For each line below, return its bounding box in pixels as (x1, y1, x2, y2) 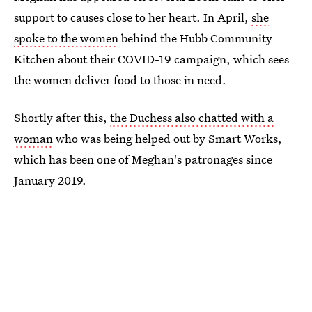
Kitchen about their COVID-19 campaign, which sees (14, 50, 289, 67)
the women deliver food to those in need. (14, 71, 226, 88)
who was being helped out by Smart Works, (53, 130, 282, 146)
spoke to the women (14, 29, 118, 46)
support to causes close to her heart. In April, (14, 8, 251, 25)
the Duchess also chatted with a (110, 109, 274, 125)
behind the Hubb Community (118, 29, 272, 46)
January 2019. (14, 171, 86, 188)
